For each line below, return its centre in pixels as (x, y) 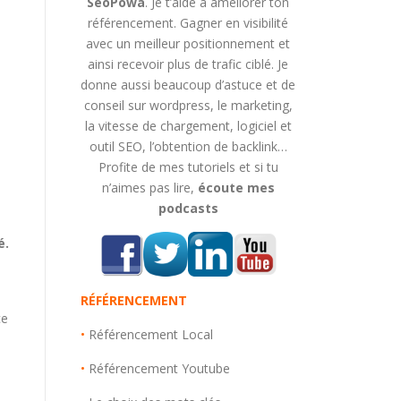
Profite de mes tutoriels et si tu (188, 167)
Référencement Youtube (159, 368)
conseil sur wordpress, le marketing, (188, 105)
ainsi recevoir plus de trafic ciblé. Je (188, 64)
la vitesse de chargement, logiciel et (188, 126)
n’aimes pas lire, (149, 188)
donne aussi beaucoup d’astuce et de (188, 85)
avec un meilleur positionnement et (188, 43)
